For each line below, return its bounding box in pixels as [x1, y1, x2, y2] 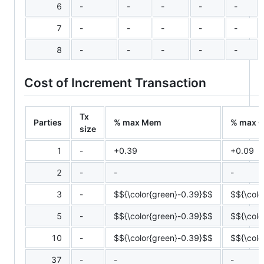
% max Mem [114, 117, 161, 127]
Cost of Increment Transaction [24, 75, 206, 91]
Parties [34, 117, 62, 127]
